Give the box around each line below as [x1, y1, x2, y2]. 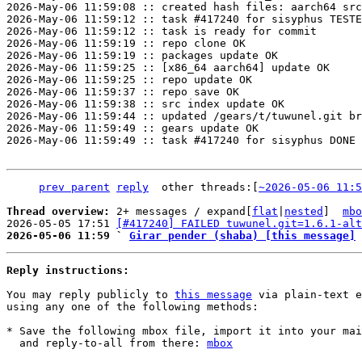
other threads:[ [162, 181, 259, 193]
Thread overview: [6, 205, 116, 217]
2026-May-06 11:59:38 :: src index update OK [6, 98, 284, 110]
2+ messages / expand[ [116, 205, 252, 217]
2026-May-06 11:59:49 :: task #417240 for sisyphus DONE [6, 134, 356, 146]
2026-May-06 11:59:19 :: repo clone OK [6, 37, 246, 49]
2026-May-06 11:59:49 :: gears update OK [6, 122, 259, 134]
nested [284, 205, 323, 217]
